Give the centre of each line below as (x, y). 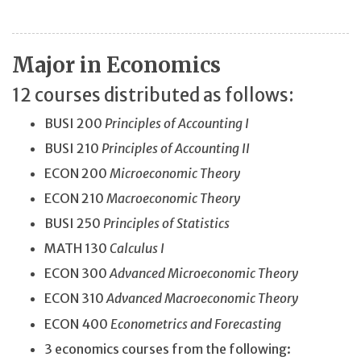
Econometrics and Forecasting (196, 324)
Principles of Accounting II (177, 148)
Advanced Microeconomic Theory (205, 274)
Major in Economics (116, 64)
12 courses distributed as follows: (153, 95)
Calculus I (137, 249)
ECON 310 (75, 299)
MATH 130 (77, 249)
